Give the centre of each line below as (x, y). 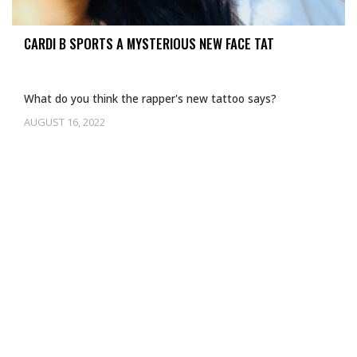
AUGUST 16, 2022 (65, 122)
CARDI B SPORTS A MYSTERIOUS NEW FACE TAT (149, 43)
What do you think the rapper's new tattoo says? (150, 98)
